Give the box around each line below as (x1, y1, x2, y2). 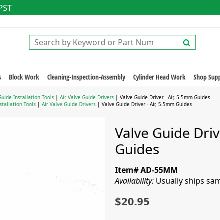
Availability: (115, 175, 156, 186)
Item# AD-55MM (115, 165, 178, 175)
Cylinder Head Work (133, 72, 186, 82)
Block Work (8, 72, 39, 82)
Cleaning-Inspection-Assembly (47, 72, 125, 82)
